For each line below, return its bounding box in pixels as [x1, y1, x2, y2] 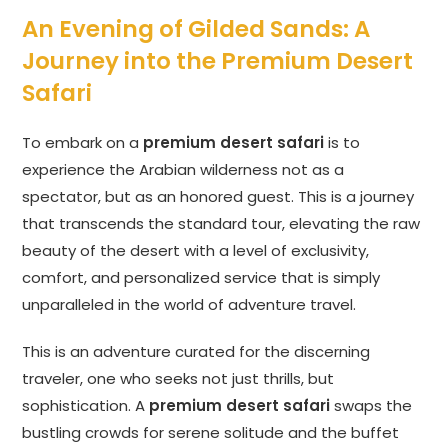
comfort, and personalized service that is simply [22, 267, 381, 289]
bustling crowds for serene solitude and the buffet [22, 422, 400, 444]
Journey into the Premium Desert [22, 45, 414, 78]
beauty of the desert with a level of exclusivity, [22, 240, 370, 262]
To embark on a [22, 132, 144, 154]
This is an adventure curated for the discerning [22, 341, 371, 363]
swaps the [330, 395, 413, 417]
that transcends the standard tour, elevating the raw [22, 213, 421, 235]
